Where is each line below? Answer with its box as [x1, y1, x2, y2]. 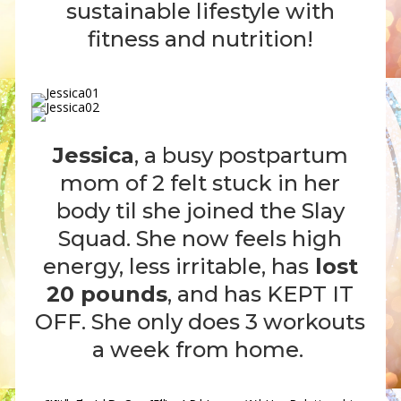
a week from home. [91, 337, 309, 363]
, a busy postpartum [133, 142, 348, 169]
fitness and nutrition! [87, 25, 313, 52]
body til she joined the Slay [55, 198, 345, 225]
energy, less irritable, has [42, 253, 309, 280]
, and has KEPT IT [167, 281, 354, 308]
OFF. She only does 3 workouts [35, 309, 366, 336]
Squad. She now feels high [58, 226, 343, 252]
